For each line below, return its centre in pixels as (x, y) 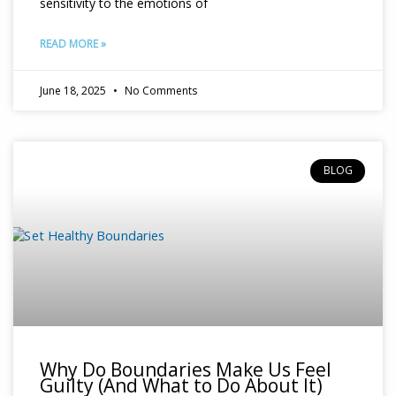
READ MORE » (73, 44)
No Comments (160, 91)
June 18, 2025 (74, 91)
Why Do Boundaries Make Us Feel (186, 370)
